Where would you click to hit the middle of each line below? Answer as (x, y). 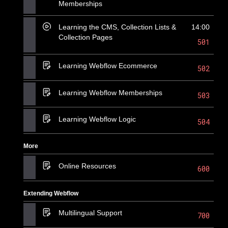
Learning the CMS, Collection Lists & (118, 27)
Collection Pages (86, 37)
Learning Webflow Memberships (111, 92)
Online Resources (88, 166)
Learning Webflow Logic (97, 119)
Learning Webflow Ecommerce (108, 66)
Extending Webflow (51, 193)
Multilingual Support (91, 213)
